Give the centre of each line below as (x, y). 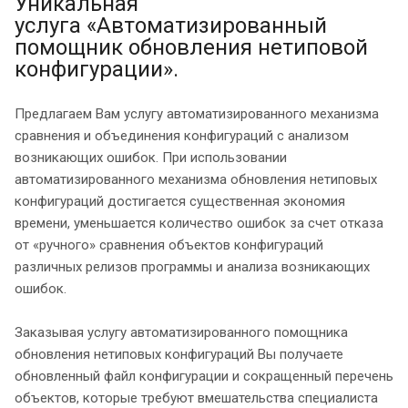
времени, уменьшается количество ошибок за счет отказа (199, 223)
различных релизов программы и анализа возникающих (192, 266)
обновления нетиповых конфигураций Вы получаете (179, 354)
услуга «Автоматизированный (171, 25)
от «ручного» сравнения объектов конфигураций (169, 245)
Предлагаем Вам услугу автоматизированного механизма (197, 113)
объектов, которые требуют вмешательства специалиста (196, 398)
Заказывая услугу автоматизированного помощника (181, 332)
